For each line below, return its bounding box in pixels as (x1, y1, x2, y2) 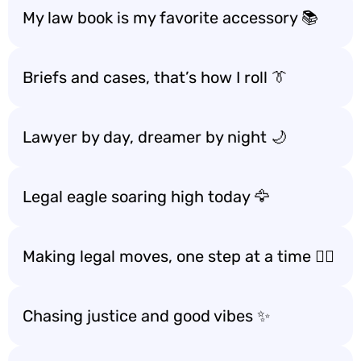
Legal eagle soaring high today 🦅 (23, 187, 270, 206)
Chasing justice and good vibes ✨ (23, 306, 270, 326)
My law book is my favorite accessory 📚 (23, 8, 318, 27)
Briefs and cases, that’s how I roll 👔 (23, 68, 288, 87)
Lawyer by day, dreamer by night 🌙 (23, 127, 287, 147)
